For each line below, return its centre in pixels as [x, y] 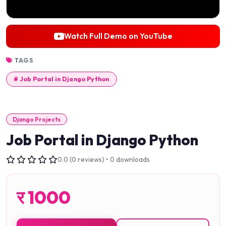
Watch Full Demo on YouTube [118, 36]
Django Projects [37, 119]
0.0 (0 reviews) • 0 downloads [104, 159]
